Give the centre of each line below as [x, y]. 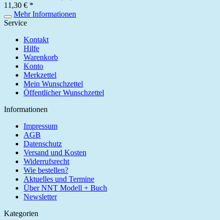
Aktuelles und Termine [59, 179]
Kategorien [21, 213]
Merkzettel [40, 75]
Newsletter [40, 196]
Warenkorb [41, 57]
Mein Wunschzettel [53, 83]
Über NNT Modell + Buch [65, 188]
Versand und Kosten [55, 152]
